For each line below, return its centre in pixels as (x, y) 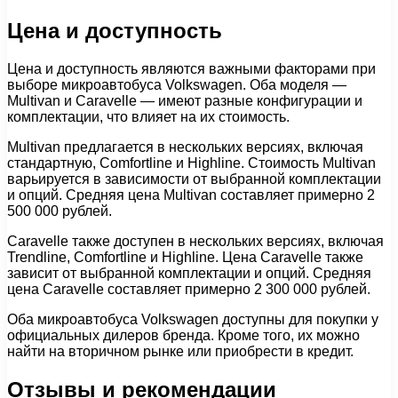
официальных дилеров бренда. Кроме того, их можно (183, 335)
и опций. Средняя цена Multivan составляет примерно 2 (191, 195)
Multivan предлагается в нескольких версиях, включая (185, 147)
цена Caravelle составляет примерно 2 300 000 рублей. (189, 289)
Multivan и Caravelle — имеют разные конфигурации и (185, 100)
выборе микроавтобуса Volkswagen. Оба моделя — (177, 84)
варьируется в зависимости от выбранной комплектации (194, 179)
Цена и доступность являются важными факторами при (191, 68)
